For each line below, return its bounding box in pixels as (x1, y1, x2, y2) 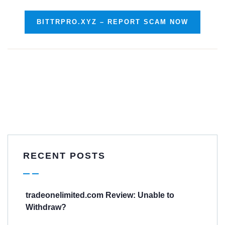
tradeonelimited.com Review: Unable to (26, 191, 174, 200)
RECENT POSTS (23, 151, 105, 161)
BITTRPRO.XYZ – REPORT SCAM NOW (37, 18, 188, 26)
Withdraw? (26, 203, 66, 212)
